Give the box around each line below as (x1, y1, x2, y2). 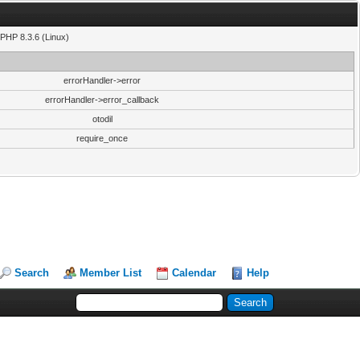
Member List (80, 267, 142, 279)
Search (14, 267, 50, 279)
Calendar (172, 267, 217, 279)
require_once (76, 133, 128, 143)
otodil (92, 114, 112, 124)
